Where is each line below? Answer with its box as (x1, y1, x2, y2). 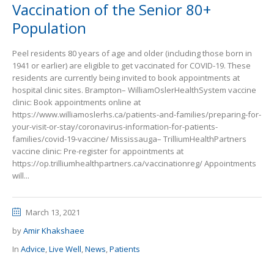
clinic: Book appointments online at (12, 97, 141, 108)
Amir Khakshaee (23, 225, 84, 236)
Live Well (49, 243, 81, 254)
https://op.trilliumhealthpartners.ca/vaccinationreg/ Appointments (12, 158, 256, 169)
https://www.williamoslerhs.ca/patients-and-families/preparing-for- (12, 109, 261, 120)
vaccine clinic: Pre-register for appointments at (12, 146, 183, 157)
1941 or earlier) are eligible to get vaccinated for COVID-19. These (12, 60, 251, 71)
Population (12, 18, 86, 38)
